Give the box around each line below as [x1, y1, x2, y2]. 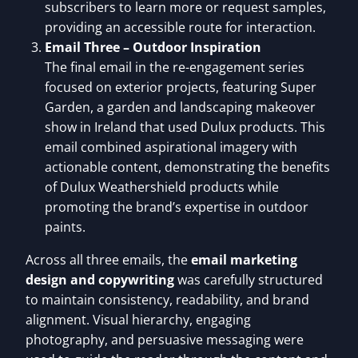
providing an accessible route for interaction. [45, 18, 316, 37]
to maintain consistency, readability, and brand [26, 291, 309, 309]
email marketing [191, 251, 297, 269]
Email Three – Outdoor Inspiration [45, 38, 261, 57]
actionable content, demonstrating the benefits [45, 158, 330, 177]
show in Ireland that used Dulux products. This [45, 118, 325, 137]
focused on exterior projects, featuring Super [45, 78, 316, 97]
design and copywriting [26, 271, 174, 289]
